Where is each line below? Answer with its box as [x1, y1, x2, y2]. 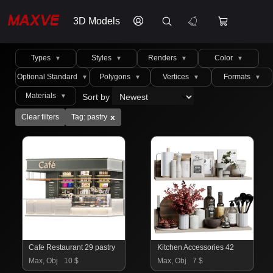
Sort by [82, 92, 112, 102]
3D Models [73, 16, 120, 26]
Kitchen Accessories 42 [157, 243, 234, 252]
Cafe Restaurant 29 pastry [29, 243, 115, 252]
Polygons [99, 73, 132, 81]
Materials [25, 91, 58, 100]
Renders [148, 54, 179, 62]
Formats [223, 73, 252, 81]
